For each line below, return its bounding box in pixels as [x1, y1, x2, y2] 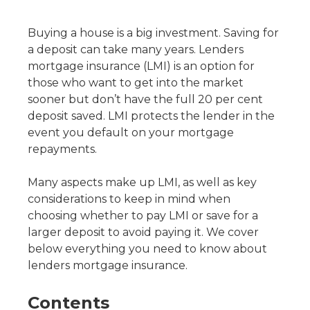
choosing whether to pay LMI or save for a [28, 209, 258, 222]
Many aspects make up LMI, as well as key [28, 176, 257, 189]
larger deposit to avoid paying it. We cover [28, 226, 259, 239]
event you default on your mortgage [28, 126, 234, 139]
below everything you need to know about [28, 242, 267, 255]
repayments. [28, 143, 97, 156]
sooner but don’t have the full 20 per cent [28, 93, 263, 106]
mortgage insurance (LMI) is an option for [28, 60, 255, 73]
